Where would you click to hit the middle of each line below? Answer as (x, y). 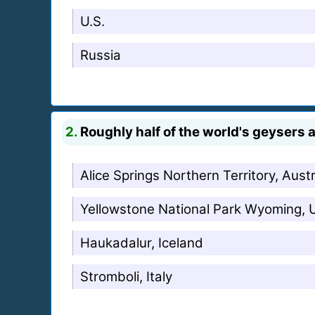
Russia (101, 55)
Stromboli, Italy (126, 276)
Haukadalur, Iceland (142, 243)
